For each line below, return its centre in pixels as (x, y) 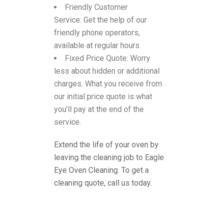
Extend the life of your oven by (106, 145)
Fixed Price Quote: (97, 58)
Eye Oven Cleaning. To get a (101, 170)
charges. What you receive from (108, 84)
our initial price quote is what (103, 97)
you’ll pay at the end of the (99, 110)
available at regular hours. (97, 46)
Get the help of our (115, 20)
